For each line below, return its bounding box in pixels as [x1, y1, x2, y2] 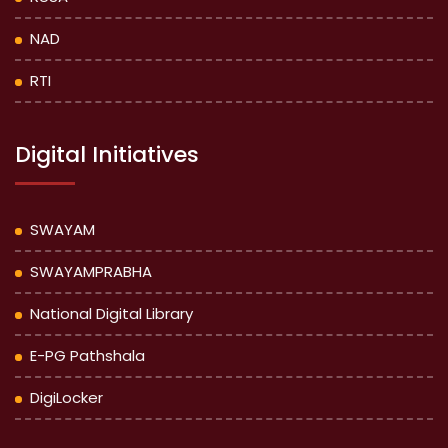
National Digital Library [30, 303, 193, 324]
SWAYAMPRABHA [30, 261, 152, 282]
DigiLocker [30, 387, 103, 408]
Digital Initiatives [15, 139, 199, 170]
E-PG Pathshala [30, 345, 145, 366]
